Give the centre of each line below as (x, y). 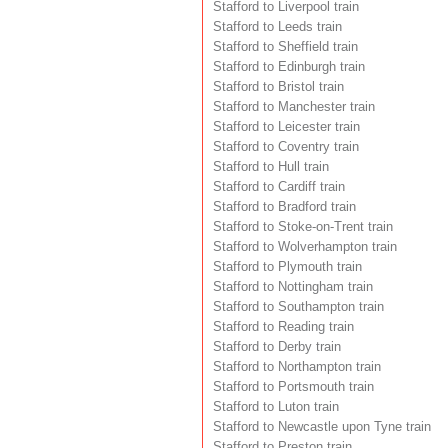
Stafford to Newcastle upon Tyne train (322, 426)
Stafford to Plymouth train (287, 266)
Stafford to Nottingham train (293, 286)
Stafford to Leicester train (286, 126)
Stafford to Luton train (276, 406)
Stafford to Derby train (277, 346)
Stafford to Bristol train (278, 86)
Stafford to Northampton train (297, 366)
